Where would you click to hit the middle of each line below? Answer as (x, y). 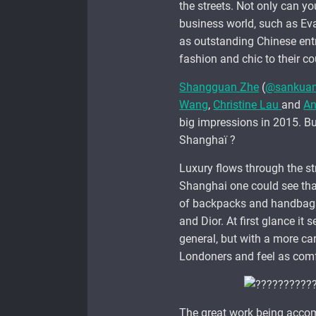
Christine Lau (248, 105)
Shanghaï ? (208, 140)
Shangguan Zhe (219, 87)
